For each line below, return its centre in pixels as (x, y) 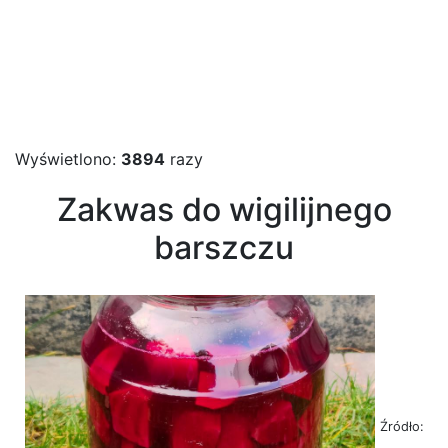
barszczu (224, 247)
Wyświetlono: (68, 159)
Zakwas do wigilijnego (224, 209)
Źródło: (401, 426)
